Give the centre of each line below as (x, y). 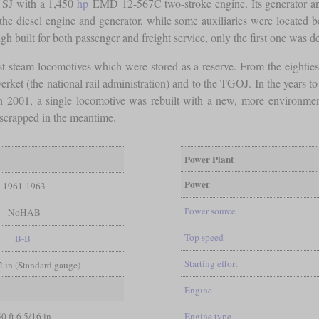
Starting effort (211, 263)
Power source (210, 210)
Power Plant (209, 159)
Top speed (204, 237)
